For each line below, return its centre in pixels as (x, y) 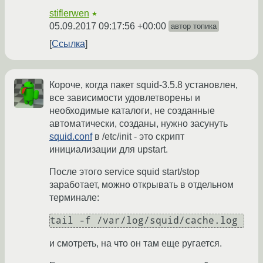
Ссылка (68, 44)
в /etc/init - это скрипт (138, 137)
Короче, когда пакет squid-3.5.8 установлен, (144, 85)
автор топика (194, 26)
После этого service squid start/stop (124, 172)
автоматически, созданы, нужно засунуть (139, 124)
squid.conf (71, 137)
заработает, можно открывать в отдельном (141, 185)
